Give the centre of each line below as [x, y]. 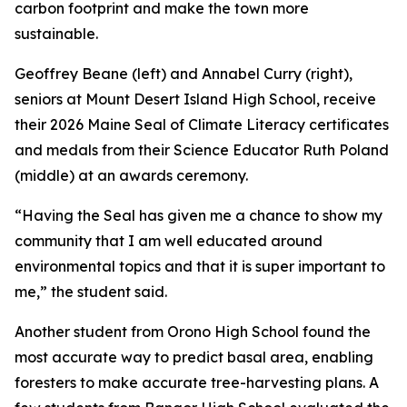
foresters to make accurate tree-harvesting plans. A [197, 382]
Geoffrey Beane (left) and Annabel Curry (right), [184, 74]
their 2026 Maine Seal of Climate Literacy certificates [202, 124]
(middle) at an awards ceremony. [131, 175]
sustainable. [56, 34]
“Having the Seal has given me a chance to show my [199, 215]
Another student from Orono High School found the [193, 332]
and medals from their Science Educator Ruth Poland [202, 150]
